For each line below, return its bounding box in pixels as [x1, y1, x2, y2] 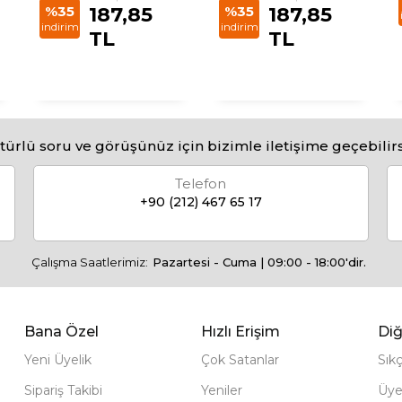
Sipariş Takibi [24, 382, 103, 398]
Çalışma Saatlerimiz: [31, 255, 148, 269]
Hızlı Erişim [200, 323, 280, 340]
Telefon [175, 175, 227, 192]
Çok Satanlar [200, 352, 279, 368]
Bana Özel [24, 323, 100, 340]
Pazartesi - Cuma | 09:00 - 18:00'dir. [153, 255, 366, 269]
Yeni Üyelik [24, 352, 92, 368]
